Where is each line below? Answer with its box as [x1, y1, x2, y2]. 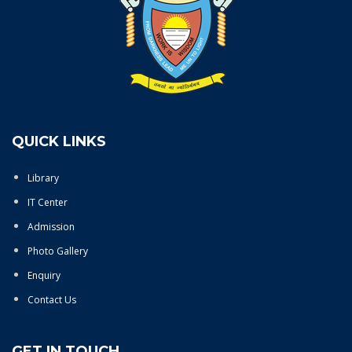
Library [27, 171, 59, 185]
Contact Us [27, 293, 76, 306]
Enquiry [27, 269, 60, 282]
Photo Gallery [27, 244, 88, 258]
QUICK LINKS [12, 133, 106, 150]
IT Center [27, 196, 68, 209]
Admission [27, 220, 75, 233]
